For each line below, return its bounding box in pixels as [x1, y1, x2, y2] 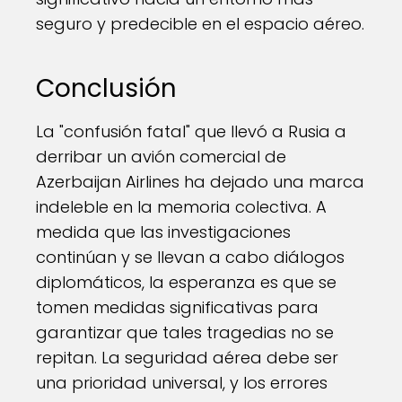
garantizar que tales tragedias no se [36, 321, 334, 344]
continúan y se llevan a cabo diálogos [36, 246, 345, 268]
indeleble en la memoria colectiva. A [36, 196, 327, 218]
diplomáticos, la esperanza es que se [36, 271, 336, 293]
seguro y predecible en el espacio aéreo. [36, 13, 364, 35]
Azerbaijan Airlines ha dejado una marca [36, 170, 364, 193]
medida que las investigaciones [36, 221, 291, 243]
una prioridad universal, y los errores [36, 371, 328, 394]
